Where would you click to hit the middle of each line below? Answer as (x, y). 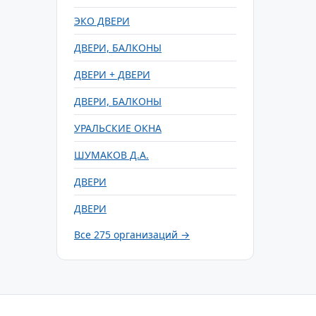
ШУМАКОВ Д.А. (111, 155)
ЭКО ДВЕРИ (102, 21)
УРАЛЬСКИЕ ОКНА (118, 128)
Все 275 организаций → (132, 235)
